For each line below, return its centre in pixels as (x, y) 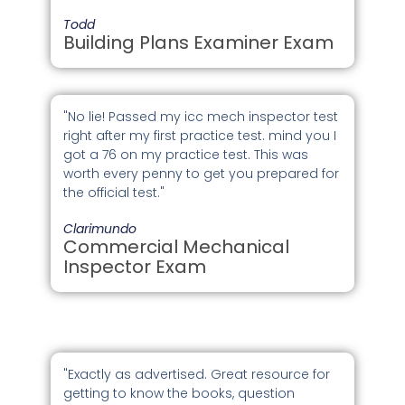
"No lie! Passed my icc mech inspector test (201, 117)
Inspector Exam (135, 267)
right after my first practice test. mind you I (200, 136)
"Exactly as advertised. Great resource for (197, 375)
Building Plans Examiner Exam (199, 43)
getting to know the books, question (179, 394)
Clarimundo (100, 229)
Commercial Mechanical (177, 247)
